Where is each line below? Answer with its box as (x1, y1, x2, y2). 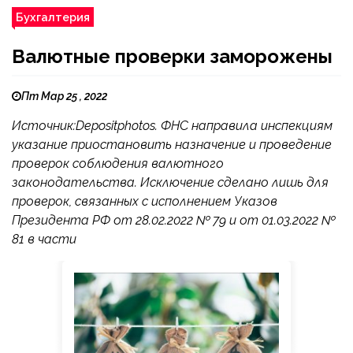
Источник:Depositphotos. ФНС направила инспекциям (12, 118, 333, 133)
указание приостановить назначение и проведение (12, 137, 332, 152)
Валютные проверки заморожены (12, 45, 333, 68)
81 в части (12, 232, 76, 247)
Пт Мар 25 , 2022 (21, 90, 107, 102)
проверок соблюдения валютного (12, 156, 224, 171)
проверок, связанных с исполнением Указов (12, 194, 277, 209)
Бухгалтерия (16, 10, 90, 24)
